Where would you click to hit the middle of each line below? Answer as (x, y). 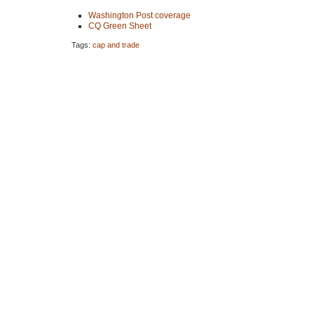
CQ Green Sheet (120, 26)
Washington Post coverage (139, 15)
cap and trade (116, 45)
